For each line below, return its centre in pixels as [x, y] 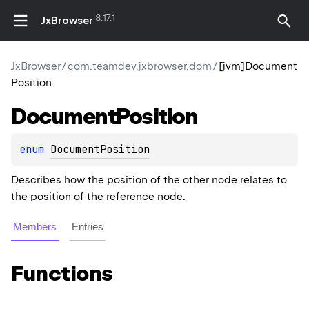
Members [35, 227]
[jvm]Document [258, 66]
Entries [88, 227]
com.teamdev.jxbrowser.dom [140, 66]
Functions [62, 273]
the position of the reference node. [98, 197]
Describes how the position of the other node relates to [149, 180]
